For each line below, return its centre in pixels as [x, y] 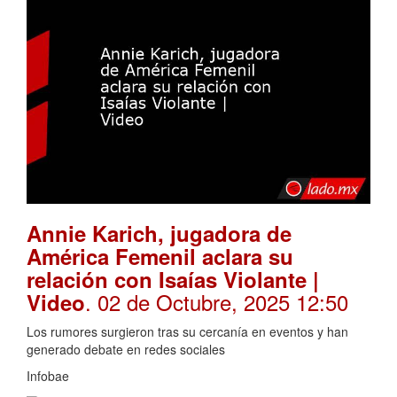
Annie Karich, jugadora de [159, 234]
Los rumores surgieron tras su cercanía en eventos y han [187, 332]
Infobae [48, 376]
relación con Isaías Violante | [173, 280]
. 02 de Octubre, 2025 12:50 [217, 302]
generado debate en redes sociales [126, 350]
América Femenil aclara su [160, 257]
